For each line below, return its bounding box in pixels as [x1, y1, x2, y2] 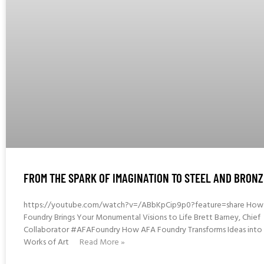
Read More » [80, 235, 125, 249]
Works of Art [24, 235, 71, 249]
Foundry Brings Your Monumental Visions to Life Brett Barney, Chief [24, 210, 260, 225]
